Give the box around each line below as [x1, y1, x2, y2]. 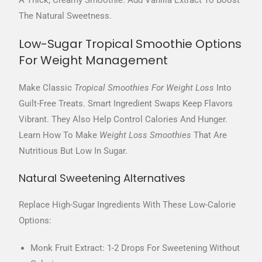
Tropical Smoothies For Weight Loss [74, 82, 215, 94]
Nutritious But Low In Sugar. [19, 146, 128, 157]
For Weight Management [19, 52, 168, 69]
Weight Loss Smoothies [99, 130, 192, 141]
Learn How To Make [19, 130, 100, 141]
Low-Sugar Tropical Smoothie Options [19, 36, 242, 53]
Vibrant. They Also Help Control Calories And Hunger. [19, 114, 228, 125]
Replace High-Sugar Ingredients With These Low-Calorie [19, 199, 236, 211]
